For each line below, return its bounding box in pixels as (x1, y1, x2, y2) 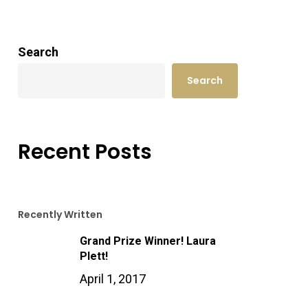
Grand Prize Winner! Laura (79, 234, 216, 247)
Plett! (79, 249, 108, 263)
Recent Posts (17, 137, 152, 166)
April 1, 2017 (79, 271, 146, 286)
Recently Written (17, 207, 102, 221)
